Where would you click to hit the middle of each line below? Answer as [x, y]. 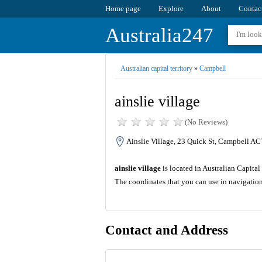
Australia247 [159, 35]
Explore [171, 8]
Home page [123, 8]
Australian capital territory [156, 68]
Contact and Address [166, 230]
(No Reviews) [206, 122]
